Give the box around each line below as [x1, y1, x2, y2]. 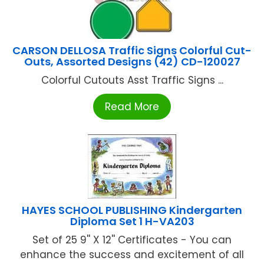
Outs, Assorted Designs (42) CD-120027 [24, 54, 240, 70]
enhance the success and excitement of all [20, 247, 244, 262]
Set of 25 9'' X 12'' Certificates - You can [32, 233, 232, 247]
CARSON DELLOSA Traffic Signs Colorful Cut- [12, 43, 252, 58]
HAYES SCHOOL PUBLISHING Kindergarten [22, 203, 242, 218]
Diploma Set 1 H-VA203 [70, 214, 194, 229]
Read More [105, 100, 159, 114]
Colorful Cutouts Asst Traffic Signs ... [41, 73, 223, 88]
